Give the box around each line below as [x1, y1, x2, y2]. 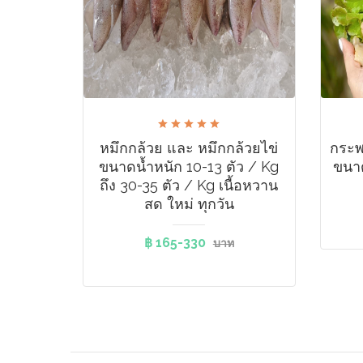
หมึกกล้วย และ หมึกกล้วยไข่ [100, 139, 279, 156]
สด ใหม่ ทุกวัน [143, 195, 234, 212]
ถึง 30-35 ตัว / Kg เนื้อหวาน [100, 177, 279, 194]
